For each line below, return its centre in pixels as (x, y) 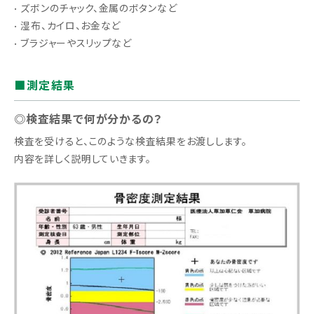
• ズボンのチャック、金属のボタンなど (96, 8)
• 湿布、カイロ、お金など (68, 26)
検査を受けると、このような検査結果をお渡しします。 (131, 141)
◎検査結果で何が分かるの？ (88, 119)
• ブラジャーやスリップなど (73, 43)
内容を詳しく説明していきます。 (83, 159)
